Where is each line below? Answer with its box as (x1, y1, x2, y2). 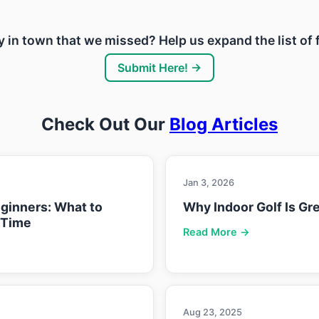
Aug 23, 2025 (183, 306, 242, 318)
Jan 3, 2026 (183, 177, 234, 188)
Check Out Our (41, 113, 169, 135)
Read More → (183, 225, 250, 238)
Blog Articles (169, 113, 278, 135)
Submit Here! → (117, 60, 202, 75)
